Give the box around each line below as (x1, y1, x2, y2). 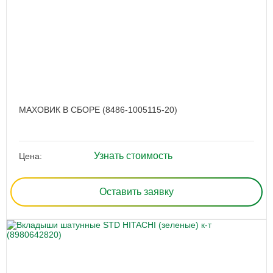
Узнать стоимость (93, 151, 172, 161)
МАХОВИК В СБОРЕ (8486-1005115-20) (19, 105, 177, 115)
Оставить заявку (99, 186, 174, 197)
